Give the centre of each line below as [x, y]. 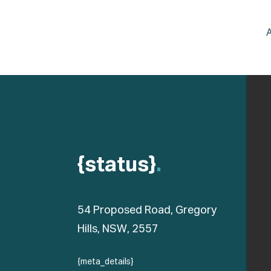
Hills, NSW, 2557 [118, 229]
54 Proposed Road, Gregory [147, 211]
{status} [117, 165]
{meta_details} [106, 262]
